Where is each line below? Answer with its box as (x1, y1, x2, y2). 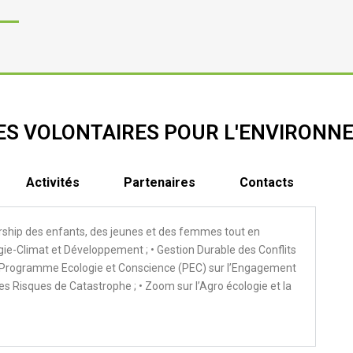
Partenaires (124, 174, 195, 190)
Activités (26, 174, 80, 190)
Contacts (240, 174, 294, 190)
